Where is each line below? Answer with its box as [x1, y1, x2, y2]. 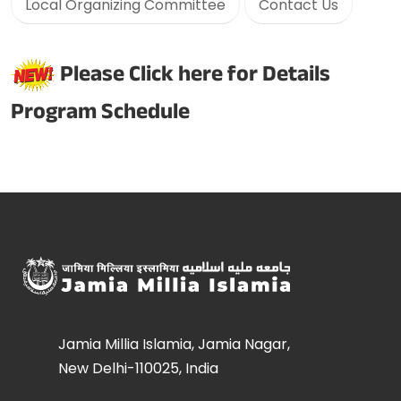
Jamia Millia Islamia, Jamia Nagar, [58, 333, 290, 354]
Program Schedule [11, 96, 190, 134]
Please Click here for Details [60, 58, 330, 97]
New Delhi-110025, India [58, 357, 218, 379]
